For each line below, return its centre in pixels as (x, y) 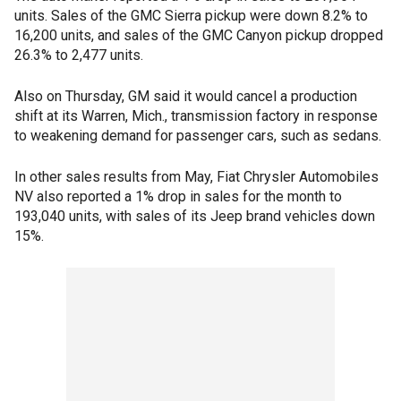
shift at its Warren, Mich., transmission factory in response (196, 116)
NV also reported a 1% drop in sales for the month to (178, 196)
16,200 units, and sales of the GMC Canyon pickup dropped (199, 35)
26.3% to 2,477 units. (79, 55)
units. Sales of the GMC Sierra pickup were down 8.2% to (191, 16)
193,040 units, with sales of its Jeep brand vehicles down (195, 216)
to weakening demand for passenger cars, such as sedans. (198, 136)
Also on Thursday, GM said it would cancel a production (186, 96)
